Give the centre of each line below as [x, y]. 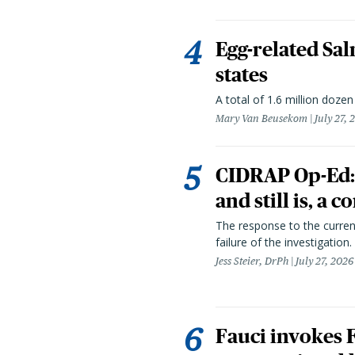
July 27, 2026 [324, 261]
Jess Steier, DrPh [252, 261]
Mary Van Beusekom [261, 118]
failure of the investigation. [284, 242]
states [242, 74]
